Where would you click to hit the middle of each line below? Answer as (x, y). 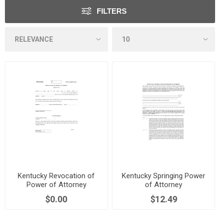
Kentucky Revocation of (56, 176)
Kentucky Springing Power (164, 176)
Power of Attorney (56, 184)
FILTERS (112, 11)
